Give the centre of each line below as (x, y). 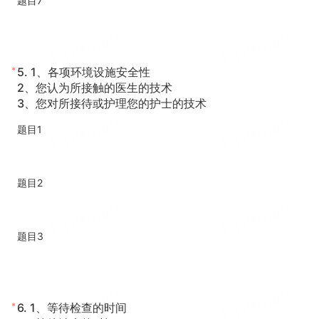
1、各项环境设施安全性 (89, 72)
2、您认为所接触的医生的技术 (95, 88)
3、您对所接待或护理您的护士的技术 (112, 103)
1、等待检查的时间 (77, 308)
